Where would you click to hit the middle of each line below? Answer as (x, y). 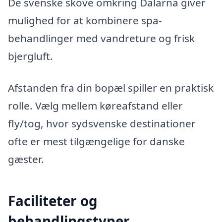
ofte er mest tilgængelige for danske (96, 141)
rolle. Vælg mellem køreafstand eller (95, 105)
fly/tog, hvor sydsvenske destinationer (102, 123)
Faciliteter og (53, 200)
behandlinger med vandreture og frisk (101, 38)
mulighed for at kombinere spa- (85, 20)
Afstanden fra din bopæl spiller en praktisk (111, 87)
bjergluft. (30, 56)
